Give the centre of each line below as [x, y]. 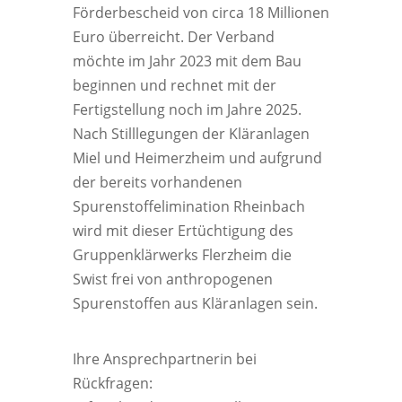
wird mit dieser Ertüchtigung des [183, 231]
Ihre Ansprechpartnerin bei [164, 358]
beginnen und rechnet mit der [174, 86]
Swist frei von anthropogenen [172, 280]
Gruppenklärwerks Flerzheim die [182, 255]
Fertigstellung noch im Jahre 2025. [187, 110]
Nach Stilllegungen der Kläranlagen [191, 134]
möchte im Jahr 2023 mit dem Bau [187, 61]
